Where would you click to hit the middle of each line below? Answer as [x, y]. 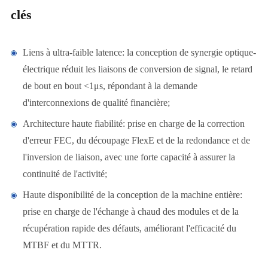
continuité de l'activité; [65, 174]
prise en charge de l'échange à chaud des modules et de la [130, 212]
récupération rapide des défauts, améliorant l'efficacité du [129, 229]
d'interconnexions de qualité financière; [96, 103]
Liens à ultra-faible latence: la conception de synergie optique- [139, 53]
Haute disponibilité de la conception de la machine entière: [132, 195]
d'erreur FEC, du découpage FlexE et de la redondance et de [136, 141]
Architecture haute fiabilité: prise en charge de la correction [133, 124]
